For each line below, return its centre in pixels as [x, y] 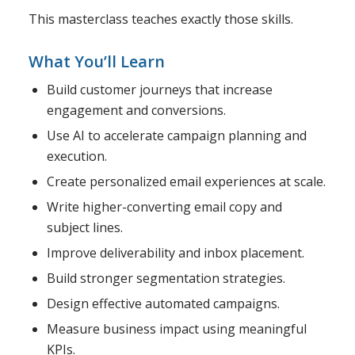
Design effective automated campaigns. [163, 303]
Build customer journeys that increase [159, 89]
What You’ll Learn [96, 61]
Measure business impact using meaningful [176, 328]
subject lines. [84, 227]
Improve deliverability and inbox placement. [175, 252]
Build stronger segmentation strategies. [166, 278]
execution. [76, 156]
